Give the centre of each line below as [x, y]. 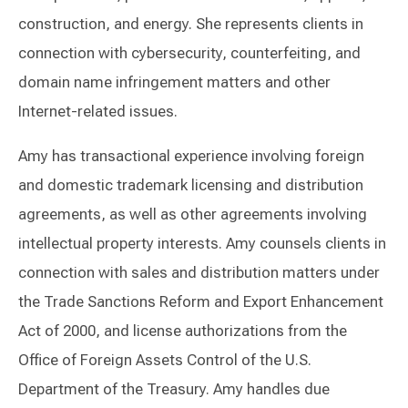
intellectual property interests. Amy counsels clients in [202, 244]
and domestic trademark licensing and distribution [191, 185]
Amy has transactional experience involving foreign [191, 156]
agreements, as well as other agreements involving [193, 214]
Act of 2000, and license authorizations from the [183, 331]
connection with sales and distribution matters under [199, 273]
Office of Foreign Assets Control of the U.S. [165, 360]
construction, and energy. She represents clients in [191, 24]
